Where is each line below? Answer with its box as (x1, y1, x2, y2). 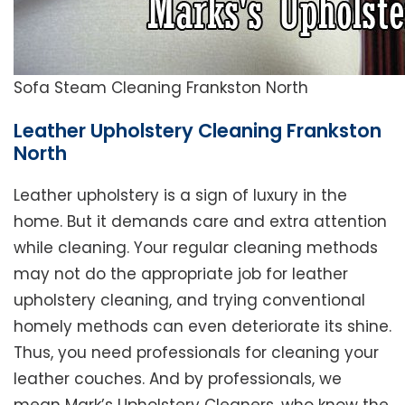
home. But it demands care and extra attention (14, 211, 387, 233)
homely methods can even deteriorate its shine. (14, 316, 391, 338)
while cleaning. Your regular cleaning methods (14, 237, 378, 259)
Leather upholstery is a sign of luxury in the (14, 184, 347, 207)
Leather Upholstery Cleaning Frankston (14, 118, 381, 145)
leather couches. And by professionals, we (14, 368, 342, 391)
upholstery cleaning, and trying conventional (14, 289, 365, 312)
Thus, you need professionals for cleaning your (14, 342, 379, 364)
